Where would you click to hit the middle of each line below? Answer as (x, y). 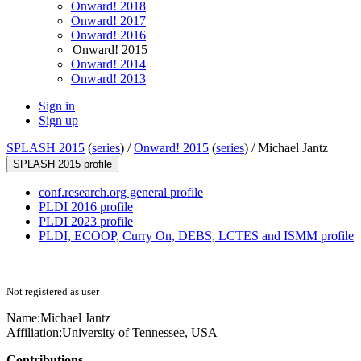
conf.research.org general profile (121, 193)
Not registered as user (53, 292)
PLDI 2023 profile (86, 222)
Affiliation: (34, 333)
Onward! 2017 (108, 21)
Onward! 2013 (108, 79)
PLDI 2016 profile (86, 207)
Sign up (58, 121)
